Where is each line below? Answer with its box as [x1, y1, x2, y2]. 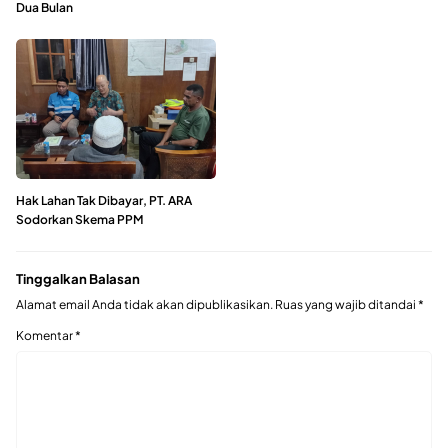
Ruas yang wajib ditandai [275, 297, 418, 313]
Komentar [16, 328, 75, 344]
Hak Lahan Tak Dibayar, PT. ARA [16, 192, 192, 208]
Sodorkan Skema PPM [16, 211, 143, 227]
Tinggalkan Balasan [16, 269, 140, 287]
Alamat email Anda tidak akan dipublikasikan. [16, 297, 273, 313]
